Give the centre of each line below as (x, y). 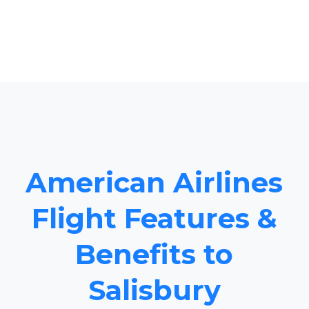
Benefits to (154, 255)
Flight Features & (154, 219)
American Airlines (154, 183)
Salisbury (154, 290)
